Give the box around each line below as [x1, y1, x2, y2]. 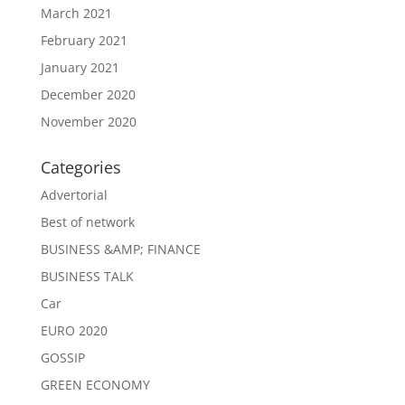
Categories [40, 155, 121, 178]
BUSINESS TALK [40, 267, 134, 285]
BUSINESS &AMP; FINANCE [40, 240, 201, 258]
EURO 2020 [40, 321, 108, 339]
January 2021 [40, 58, 119, 76]
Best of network [40, 212, 135, 231]
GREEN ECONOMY [40, 375, 150, 393]
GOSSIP [40, 348, 85, 366]
